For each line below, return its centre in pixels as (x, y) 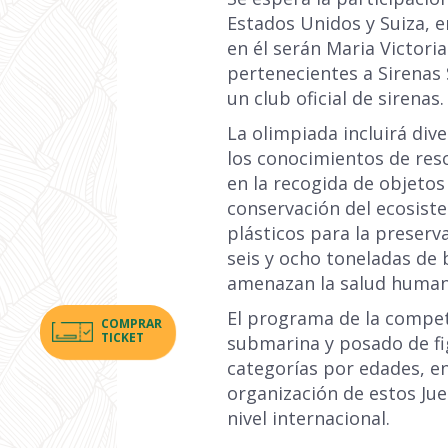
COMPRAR (131, 323)
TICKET (122, 337)
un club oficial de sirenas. (335, 98)
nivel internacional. (308, 418)
